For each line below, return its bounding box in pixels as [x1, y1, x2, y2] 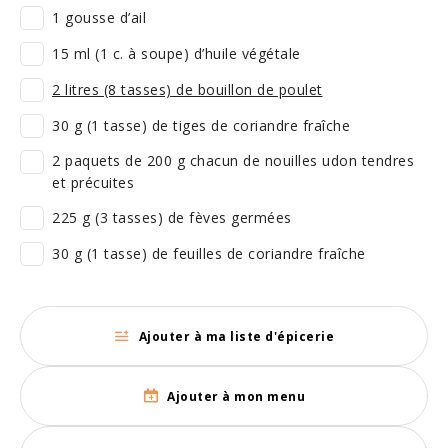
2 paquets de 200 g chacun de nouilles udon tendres [52, 151, 414, 170]
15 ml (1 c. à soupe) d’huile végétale [52, 44, 301, 63]
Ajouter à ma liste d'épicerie [138, 327, 334, 345]
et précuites [52, 173, 134, 192]
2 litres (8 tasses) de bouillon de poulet [52, 80, 323, 99]
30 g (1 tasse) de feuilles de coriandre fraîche [52, 244, 366, 263]
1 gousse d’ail [52, 8, 146, 27]
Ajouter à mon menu [167, 387, 306, 405]
